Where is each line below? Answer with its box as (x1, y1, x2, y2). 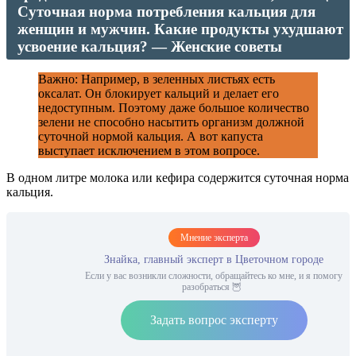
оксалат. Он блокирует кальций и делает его (38, 87, 279, 101)
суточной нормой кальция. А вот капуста (38, 130, 263, 144)
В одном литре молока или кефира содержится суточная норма (6, 171, 349, 185)
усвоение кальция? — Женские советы (17, 38, 282, 56)
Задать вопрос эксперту (149, 313, 278, 327)
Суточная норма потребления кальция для (17, 3, 315, 21)
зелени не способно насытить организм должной (38, 115, 304, 130)
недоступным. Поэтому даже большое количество (38, 101, 309, 115)
